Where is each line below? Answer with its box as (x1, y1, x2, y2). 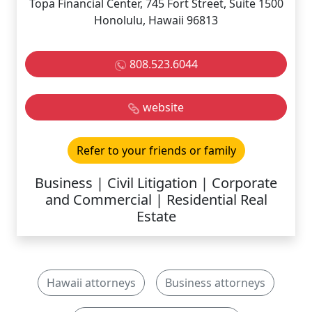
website (143, 100, 184, 115)
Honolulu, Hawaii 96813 (94, 13, 218, 28)
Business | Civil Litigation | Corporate (35, 173, 277, 192)
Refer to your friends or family (76, 143, 236, 158)
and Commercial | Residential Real (45, 190, 267, 209)
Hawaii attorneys (47, 275, 136, 290)
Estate (136, 207, 176, 226)
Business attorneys (165, 275, 265, 290)
